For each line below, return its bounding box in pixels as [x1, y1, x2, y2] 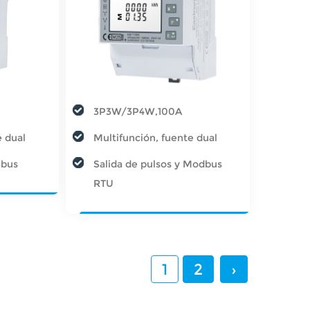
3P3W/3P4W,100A [93, 105, 182, 118]
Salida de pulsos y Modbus [93, 158, 222, 171]
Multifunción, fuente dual [93, 131, 217, 145]
